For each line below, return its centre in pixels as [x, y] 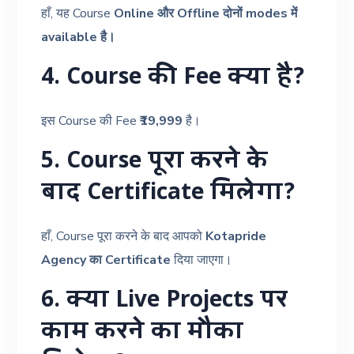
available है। [79, 37]
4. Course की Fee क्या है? [173, 79]
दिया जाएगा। [202, 260]
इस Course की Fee [91, 121]
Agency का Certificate [106, 260]
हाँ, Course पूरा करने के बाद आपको [124, 236]
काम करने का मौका [143, 333]
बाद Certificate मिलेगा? [169, 194]
